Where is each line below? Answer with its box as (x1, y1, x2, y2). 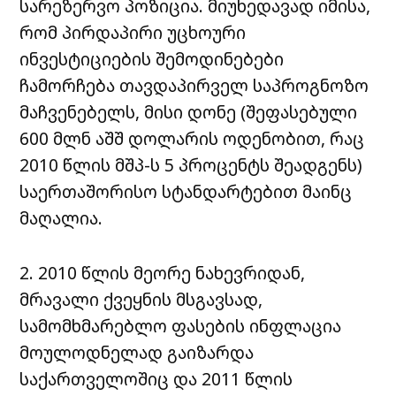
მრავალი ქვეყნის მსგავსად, (19, 286, 263, 311)
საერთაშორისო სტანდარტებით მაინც (19, 179, 353, 203)
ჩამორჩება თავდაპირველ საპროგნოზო (19, 72, 369, 97)
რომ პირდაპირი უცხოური (19, 19, 247, 44)
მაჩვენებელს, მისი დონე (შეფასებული (19, 99, 358, 124)
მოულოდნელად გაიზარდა (19, 339, 255, 364)
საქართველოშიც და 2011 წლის (19, 366, 293, 391)
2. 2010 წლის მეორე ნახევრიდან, (19, 260, 306, 285)
